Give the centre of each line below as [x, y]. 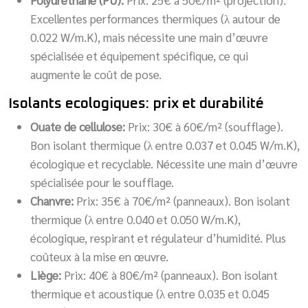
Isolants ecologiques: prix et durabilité [136, 103]
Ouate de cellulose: [79, 126]
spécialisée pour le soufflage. [102, 182]
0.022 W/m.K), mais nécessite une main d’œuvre [149, 37]
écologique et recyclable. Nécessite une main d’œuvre [164, 163]
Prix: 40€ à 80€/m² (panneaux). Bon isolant [171, 275]
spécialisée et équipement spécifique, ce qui [139, 55]
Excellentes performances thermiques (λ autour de [155, 18]
